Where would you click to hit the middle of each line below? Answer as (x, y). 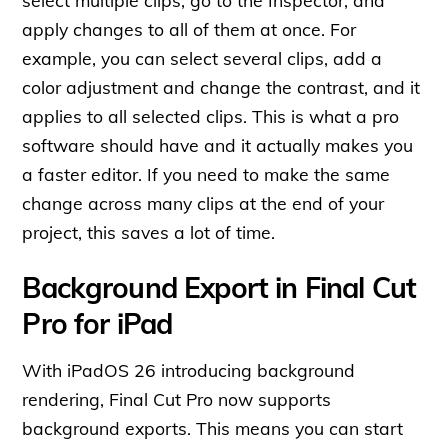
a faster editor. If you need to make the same (206, 173)
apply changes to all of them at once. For (189, 28)
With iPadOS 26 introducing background (189, 369)
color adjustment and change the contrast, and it (221, 86)
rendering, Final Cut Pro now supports (177, 398)
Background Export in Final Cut (219, 287)
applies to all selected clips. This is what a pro (211, 115)
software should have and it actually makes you (218, 144)
